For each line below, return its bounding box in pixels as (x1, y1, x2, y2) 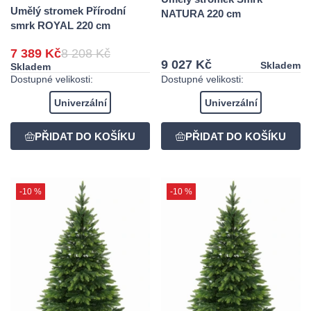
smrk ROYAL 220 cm (10, 19, 110, 31)
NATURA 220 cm (161, 8, 241, 20)
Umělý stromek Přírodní (10, 4, 126, 17)
